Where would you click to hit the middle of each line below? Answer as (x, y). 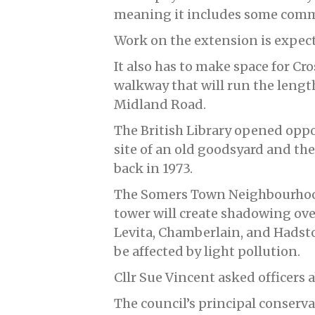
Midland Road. (160, 105)
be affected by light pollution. (207, 252)
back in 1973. (153, 169)
